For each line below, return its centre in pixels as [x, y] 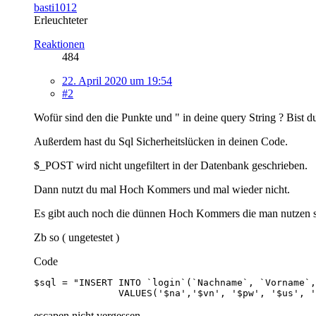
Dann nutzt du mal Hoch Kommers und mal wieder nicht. [162, 189]
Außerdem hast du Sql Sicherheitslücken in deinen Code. [161, 141]
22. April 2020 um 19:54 [117, 80]
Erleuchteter [61, 20]
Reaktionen [59, 44]
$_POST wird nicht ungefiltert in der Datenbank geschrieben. [171, 165]
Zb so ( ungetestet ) [77, 237]
